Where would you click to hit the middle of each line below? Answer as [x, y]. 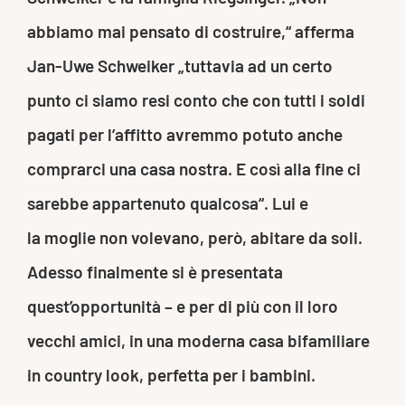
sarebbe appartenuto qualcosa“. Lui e [168, 203]
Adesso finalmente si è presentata [155, 272]
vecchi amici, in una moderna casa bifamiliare [198, 341]
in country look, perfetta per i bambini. [173, 375]
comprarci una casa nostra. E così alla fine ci [194, 169]
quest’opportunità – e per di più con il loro [183, 306]
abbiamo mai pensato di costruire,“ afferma [191, 32]
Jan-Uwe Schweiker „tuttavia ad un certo [180, 66]
